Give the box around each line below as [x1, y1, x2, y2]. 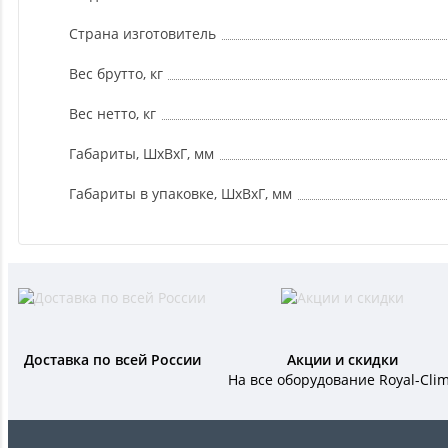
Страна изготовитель [69, 24, 216, 44]
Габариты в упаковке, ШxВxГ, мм [69, 184, 292, 204]
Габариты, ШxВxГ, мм [69, 144, 214, 164]
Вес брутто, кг [69, 64, 163, 84]
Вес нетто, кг [69, 104, 156, 124]
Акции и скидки [287, 350, 398, 370]
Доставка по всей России [23, 350, 201, 370]
